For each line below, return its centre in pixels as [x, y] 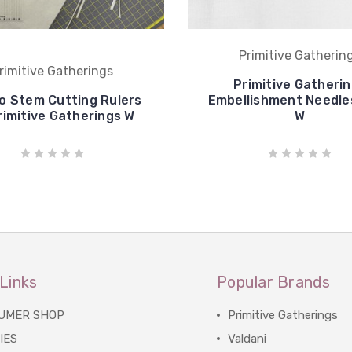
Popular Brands [274, 282]
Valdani [247, 339]
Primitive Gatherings [283, 315]
